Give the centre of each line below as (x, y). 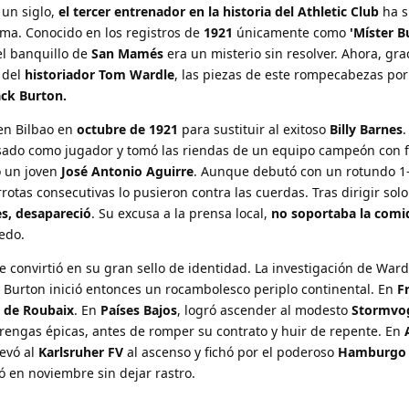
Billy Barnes (366, 129)
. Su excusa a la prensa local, (181, 213)
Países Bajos (139, 309)
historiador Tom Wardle (100, 74)
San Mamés (127, 53)
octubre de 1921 (127, 129)
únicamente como (291, 32)
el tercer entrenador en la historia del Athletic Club (219, 11)
